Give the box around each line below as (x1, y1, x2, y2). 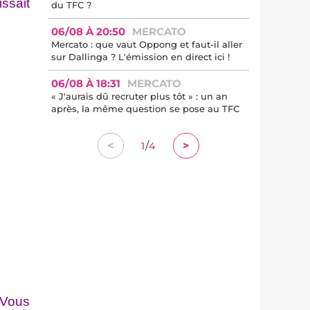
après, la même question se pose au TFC (51, 103, 239, 114)
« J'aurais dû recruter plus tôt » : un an (51, 91, 228, 102)
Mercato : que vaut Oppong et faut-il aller (51, 39, 242, 50)
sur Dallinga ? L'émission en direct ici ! (51, 51, 230, 62)
